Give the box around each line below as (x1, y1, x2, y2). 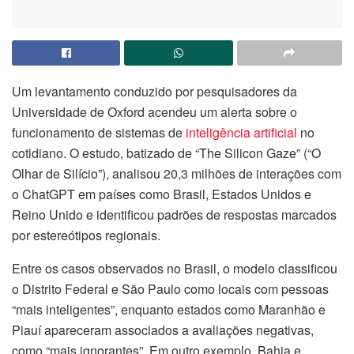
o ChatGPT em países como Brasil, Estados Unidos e (12, 184, 311, 203)
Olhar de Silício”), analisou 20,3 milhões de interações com (12, 164, 341, 183)
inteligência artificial (186, 122, 297, 141)
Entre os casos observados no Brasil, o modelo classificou (12, 258, 337, 277)
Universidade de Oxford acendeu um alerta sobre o (12, 102, 297, 121)
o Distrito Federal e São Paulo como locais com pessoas (12, 279, 329, 298)
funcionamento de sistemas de (12, 122, 186, 141)
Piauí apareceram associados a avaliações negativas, (12, 320, 314, 339)
